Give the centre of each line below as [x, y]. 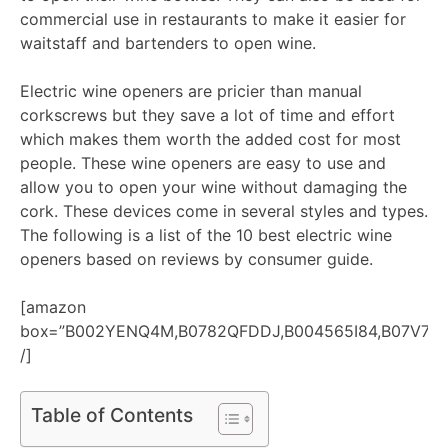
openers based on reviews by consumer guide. [196, 258]
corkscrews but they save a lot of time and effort [207, 114]
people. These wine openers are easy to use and [203, 162]
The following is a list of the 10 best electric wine [206, 234]
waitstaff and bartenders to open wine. [168, 42]
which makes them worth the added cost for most [210, 138]
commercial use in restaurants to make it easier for [213, 18]
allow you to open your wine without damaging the [213, 186]
